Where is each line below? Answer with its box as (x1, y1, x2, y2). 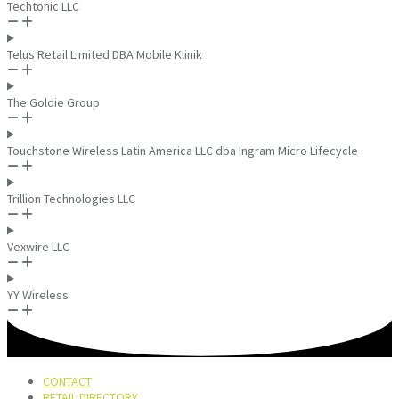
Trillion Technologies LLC (7, 190, 135, 207)
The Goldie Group (7, 94, 100, 110)
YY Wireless (7, 286, 69, 303)
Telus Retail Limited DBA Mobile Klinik (7, 45, 202, 62)
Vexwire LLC (7, 238, 69, 255)
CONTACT (43, 372, 92, 389)
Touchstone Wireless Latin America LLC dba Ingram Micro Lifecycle (7, 142, 358, 159)
